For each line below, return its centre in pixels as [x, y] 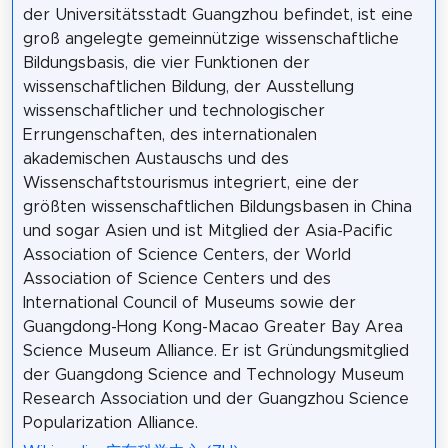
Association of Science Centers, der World [186, 255]
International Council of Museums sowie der [189, 303]
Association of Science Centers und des [176, 279]
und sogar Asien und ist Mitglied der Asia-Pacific [207, 231]
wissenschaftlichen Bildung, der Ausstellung [188, 87]
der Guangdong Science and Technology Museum [213, 375]
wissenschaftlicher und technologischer [173, 111]
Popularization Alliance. [110, 423]
